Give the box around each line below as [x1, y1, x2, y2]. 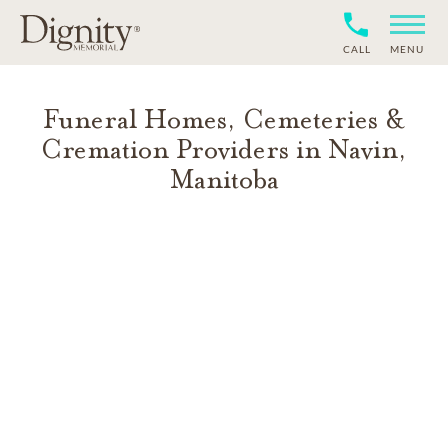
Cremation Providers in [41, 133, 328, 166]
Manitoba [169, 163, 279, 196]
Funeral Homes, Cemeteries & [43, 103, 405, 136]
